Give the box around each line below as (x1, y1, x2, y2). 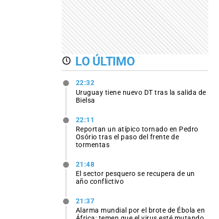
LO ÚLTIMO (75, 54, 135, 68)
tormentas (75, 140, 110, 149)
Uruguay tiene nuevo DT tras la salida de (75, 88, 206, 96)
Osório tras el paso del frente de (75, 132, 179, 141)
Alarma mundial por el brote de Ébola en (75, 206, 205, 215)
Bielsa (75, 96, 95, 104)
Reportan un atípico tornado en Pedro (75, 125, 198, 133)
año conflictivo (75, 177, 124, 185)
